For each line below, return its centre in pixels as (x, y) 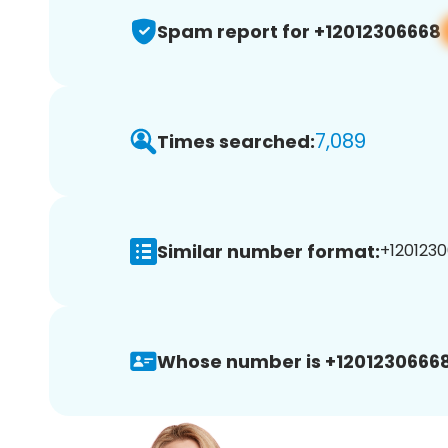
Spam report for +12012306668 (299, 31)
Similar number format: (268, 251)
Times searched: (236, 141)
